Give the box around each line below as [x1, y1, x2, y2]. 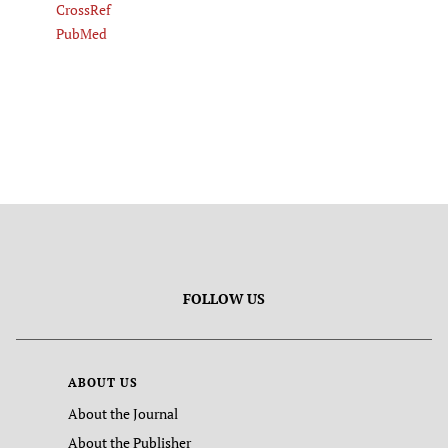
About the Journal [68, 404, 178, 424]
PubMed [56, 23, 107, 43]
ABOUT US [68, 375, 138, 391]
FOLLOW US [183, 289, 265, 309]
